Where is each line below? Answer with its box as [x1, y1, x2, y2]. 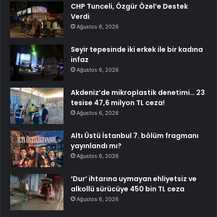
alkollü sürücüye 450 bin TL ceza [71, 184, 185, 194]
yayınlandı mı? [71, 140, 122, 151]
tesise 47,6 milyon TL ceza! [71, 97, 165, 108]
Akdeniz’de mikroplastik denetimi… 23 [71, 87, 205, 97]
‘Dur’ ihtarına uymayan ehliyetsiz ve [71, 173, 197, 184]
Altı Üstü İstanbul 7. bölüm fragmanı [71, 130, 199, 140]
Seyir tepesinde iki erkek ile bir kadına [71, 44, 203, 54]
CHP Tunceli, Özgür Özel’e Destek [71, 1, 188, 11]
